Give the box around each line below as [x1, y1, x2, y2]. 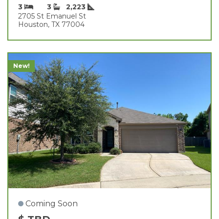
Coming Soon [25, 198, 78, 208]
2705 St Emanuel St [18, 11, 86, 21]
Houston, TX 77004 [18, 20, 85, 29]
